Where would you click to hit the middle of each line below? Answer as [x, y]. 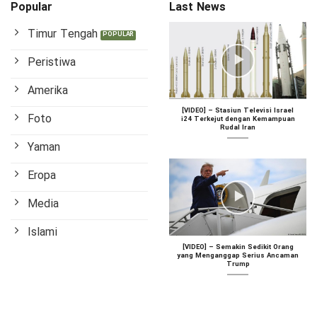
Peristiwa [52, 62]
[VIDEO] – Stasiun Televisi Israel [238, 111]
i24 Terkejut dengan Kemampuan [238, 119]
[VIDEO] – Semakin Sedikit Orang [238, 247]
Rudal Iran [238, 128]
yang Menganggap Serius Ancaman [238, 255]
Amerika [48, 91]
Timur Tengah [63, 34]
